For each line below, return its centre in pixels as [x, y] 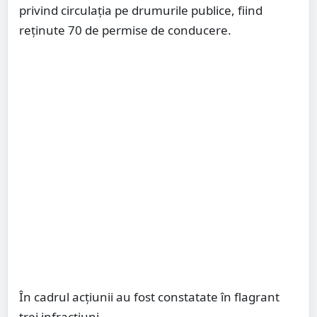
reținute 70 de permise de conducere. [125, 30]
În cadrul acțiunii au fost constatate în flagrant [149, 297]
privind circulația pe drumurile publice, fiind [141, 11]
